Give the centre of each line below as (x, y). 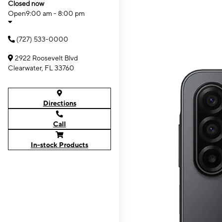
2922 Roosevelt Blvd (46, 58)
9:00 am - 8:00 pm (55, 13)
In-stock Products (59, 145)
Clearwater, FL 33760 (41, 68)
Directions (59, 103)
